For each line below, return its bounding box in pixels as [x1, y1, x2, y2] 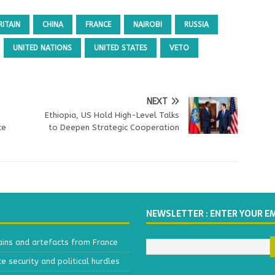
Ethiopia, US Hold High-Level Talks [45, 110, 180, 120]
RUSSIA [184, 20, 209, 29]
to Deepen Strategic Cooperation [48, 123, 180, 133]
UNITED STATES [94, 44, 147, 53]
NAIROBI [133, 20, 162, 29]
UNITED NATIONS [13, 44, 72, 53]
